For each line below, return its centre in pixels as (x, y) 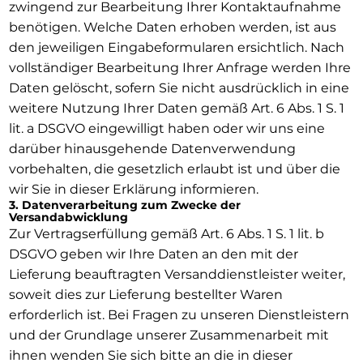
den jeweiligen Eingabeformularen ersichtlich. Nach (176, 47)
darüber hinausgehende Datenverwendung (152, 148)
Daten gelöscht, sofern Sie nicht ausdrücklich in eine (179, 88)
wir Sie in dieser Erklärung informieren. (133, 189)
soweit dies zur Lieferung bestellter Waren (145, 294)
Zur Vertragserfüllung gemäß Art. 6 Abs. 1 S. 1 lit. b (166, 233)
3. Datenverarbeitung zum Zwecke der (124, 205)
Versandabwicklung (68, 217)
